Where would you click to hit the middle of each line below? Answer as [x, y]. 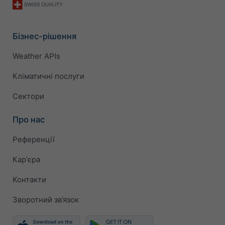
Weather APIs [36, 56]
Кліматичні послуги [48, 76]
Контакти [29, 180]
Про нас [29, 119]
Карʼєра [26, 160]
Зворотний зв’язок [46, 200]
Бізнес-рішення [44, 36]
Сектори [28, 96]
